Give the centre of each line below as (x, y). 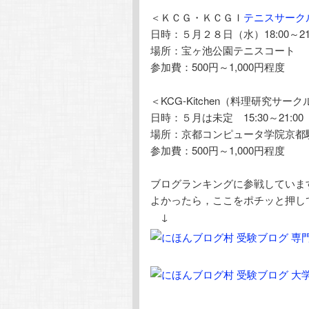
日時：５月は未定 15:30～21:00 (227, 117)
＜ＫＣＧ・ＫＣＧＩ (197, 17)
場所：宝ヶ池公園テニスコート (223, 50)
